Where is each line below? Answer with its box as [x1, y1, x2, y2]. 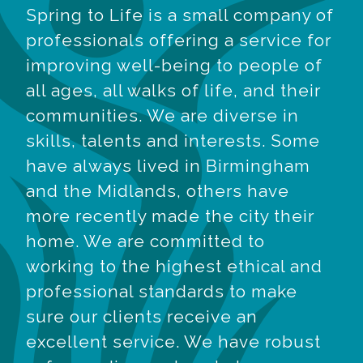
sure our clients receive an [26, 305, 258, 327]
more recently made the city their [26, 205, 314, 226]
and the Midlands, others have [26, 180, 289, 201]
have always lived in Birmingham [26, 155, 310, 176]
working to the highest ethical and [26, 255, 322, 276]
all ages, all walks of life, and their [26, 79, 321, 100]
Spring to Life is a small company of [26, 4, 334, 25]
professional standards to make [26, 280, 297, 301]
